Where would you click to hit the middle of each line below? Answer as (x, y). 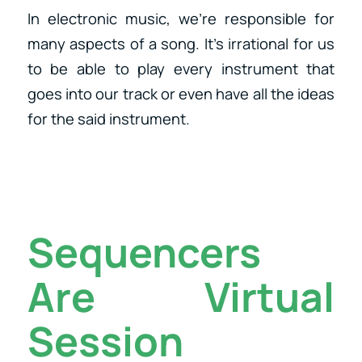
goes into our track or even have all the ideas (181, 93)
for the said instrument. (108, 118)
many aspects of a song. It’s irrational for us (181, 43)
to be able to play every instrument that (181, 68)
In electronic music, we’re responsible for (181, 18)
